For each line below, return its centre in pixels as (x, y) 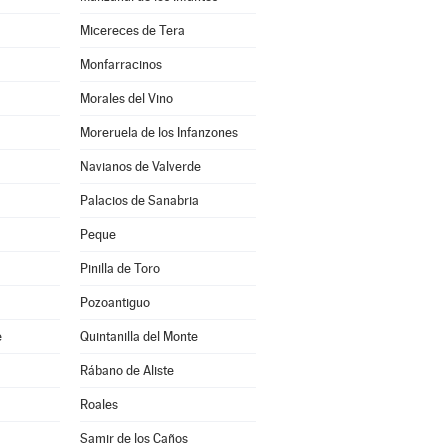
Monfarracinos (120, 64)
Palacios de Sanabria (139, 200)
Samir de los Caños (133, 438)
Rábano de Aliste (126, 370)
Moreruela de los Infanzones (158, 132)
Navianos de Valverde (140, 166)
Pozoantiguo (114, 302)
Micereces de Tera (132, 30)
